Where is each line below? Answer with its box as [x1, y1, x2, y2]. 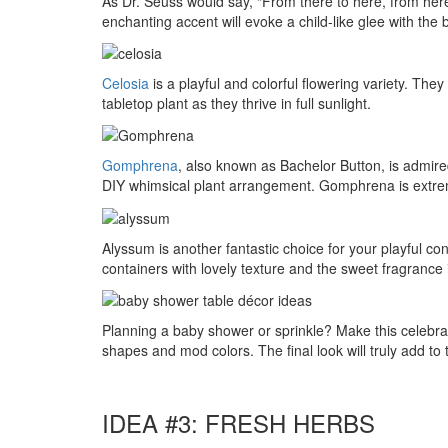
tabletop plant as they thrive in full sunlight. [102, 92, 371, 113]
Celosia [102, 72, 149, 93]
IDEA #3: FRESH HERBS [102, 404, 375, 440]
